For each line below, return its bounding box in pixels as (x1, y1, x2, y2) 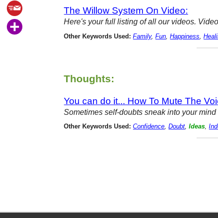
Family (133, 33, 152, 40)
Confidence (133, 123, 165, 130)
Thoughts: (64, 73, 115, 84)
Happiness (170, 33, 200, 40)
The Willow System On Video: (64, 5, 188, 16)
